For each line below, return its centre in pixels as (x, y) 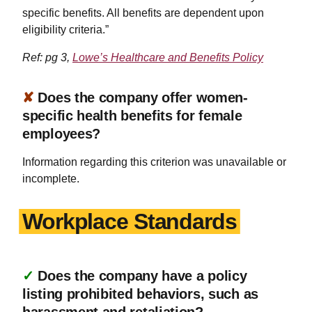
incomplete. (51, 178)
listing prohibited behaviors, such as (140, 294)
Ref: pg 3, (47, 57)
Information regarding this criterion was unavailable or (154, 162)
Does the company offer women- (143, 97)
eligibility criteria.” (65, 29)
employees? (61, 133)
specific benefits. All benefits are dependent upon (143, 13)
